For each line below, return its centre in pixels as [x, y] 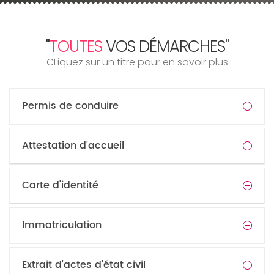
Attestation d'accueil [73, 146]
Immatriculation [62, 225]
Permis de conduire [70, 106]
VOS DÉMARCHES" [165, 46]
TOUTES [76, 46]
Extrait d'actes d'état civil [84, 265]
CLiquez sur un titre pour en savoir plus [137, 62]
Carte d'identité [60, 185]
